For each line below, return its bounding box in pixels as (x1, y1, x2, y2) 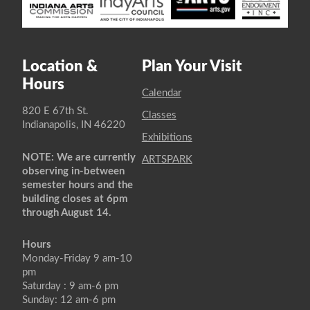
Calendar (141, 87, 181, 98)
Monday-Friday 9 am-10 (22, 253, 132, 264)
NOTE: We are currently (22, 152, 136, 163)
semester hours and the (22, 179, 133, 190)
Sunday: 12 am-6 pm (22, 295, 116, 306)
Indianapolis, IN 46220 (22, 119, 125, 130)
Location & (22, 58, 98, 74)
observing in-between (22, 165, 125, 176)
